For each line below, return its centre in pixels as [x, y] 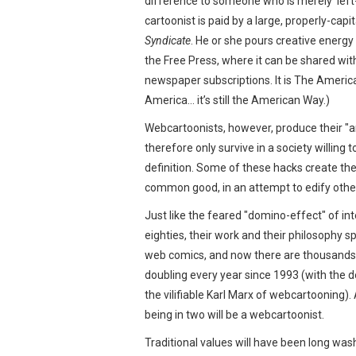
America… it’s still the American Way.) [237, 100]
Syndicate [168, 40]
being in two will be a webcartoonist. [234, 314]
